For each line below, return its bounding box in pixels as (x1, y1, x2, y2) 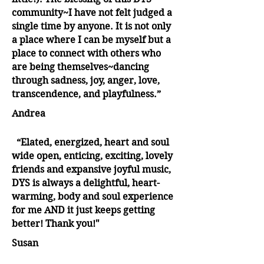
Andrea (12, 107, 45, 119)
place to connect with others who (12, 48, 161, 60)
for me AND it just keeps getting (12, 204, 155, 216)
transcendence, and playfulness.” (12, 88, 161, 100)
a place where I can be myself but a (12, 34, 171, 46)
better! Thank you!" (12, 218, 100, 230)
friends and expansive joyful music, (12, 164, 171, 176)
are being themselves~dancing (12, 61, 149, 73)
